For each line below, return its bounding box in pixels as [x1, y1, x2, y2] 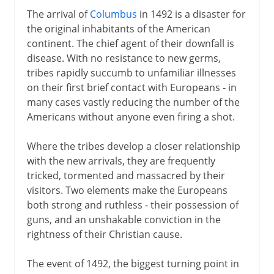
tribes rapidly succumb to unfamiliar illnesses [26, 65, 236, 80]
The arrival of [26, 7, 90, 21]
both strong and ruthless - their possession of [26, 198, 239, 212]
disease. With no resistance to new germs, [26, 51, 221, 65]
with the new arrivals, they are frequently [26, 154, 215, 168]
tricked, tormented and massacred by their [26, 168, 225, 182]
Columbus [89, 7, 137, 21]
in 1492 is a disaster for [136, 7, 246, 21]
